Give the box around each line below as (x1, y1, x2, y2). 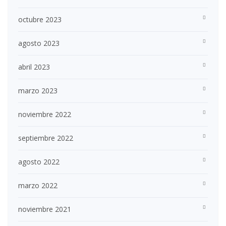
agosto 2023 (18, 38, 60, 48)
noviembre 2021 (18, 204, 71, 214)
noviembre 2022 (18, 109, 71, 120)
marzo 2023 (18, 86, 58, 96)
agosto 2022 (18, 157, 60, 167)
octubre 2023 (18, 15, 62, 25)
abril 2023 (18, 62, 50, 72)
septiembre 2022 (18, 133, 73, 143)
